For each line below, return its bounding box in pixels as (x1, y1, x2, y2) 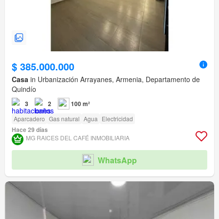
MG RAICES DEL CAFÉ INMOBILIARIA (26, 133, 130, 142)
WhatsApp (98, 154, 137, 166)
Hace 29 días (12, 125, 48, 134)
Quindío (12, 84, 36, 94)
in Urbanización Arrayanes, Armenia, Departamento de (28, 74, 200, 85)
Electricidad (102, 114, 133, 123)
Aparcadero (14, 114, 45, 123)
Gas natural (49, 114, 80, 123)
